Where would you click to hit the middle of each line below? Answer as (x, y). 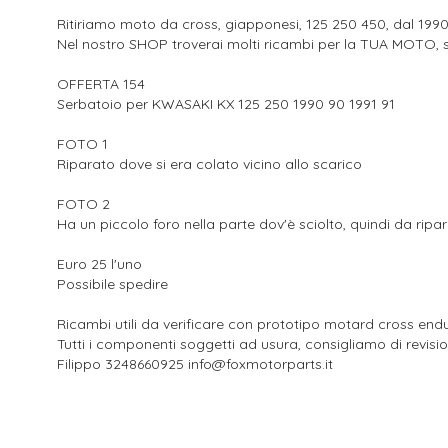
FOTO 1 (82, 144)
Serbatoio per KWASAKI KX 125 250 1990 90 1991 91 (226, 104)
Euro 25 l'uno (99, 264)
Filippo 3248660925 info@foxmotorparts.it (195, 364)
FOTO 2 (83, 204)
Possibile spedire (112, 284)
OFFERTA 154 (101, 84)
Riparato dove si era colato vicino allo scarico (209, 164)
